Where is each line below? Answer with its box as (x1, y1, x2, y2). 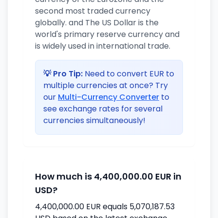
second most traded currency (35, 5, 150, 17)
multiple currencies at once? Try (43, 80, 168, 91)
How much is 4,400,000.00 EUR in (35, 170, 182, 182)
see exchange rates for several (43, 103, 163, 114)
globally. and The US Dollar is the (35, 17, 159, 28)
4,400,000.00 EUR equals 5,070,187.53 (35, 201, 175, 212)
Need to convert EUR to (83, 68, 174, 79)
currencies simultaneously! (43, 115, 145, 126)
